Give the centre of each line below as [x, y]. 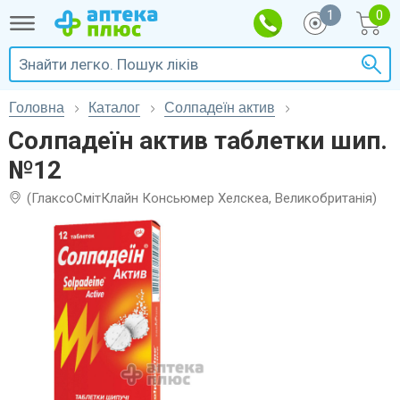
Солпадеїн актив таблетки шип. [198, 141]
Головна [37, 108]
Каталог [114, 108]
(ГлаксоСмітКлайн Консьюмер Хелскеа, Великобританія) [202, 198]
